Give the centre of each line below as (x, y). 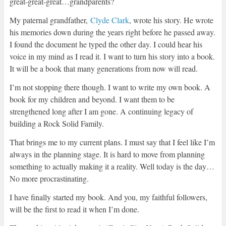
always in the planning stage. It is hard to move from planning (107, 154)
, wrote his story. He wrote (171, 20)
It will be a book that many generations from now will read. (103, 69)
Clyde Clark (109, 20)
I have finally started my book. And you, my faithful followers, (108, 197)
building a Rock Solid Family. (56, 124)
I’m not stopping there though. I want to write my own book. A (110, 87)
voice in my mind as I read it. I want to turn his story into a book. (112, 56)
